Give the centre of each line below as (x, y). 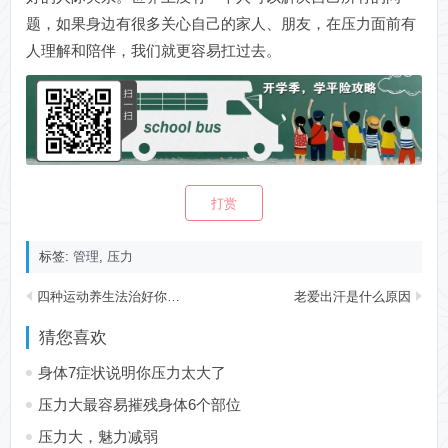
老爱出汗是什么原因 (352, 297)
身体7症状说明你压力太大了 (132, 373)
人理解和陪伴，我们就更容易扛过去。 (153, 50)
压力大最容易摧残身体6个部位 (139, 405)
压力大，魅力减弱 (98, 437)
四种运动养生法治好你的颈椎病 (102, 297)
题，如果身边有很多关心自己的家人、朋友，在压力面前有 (221, 23)
